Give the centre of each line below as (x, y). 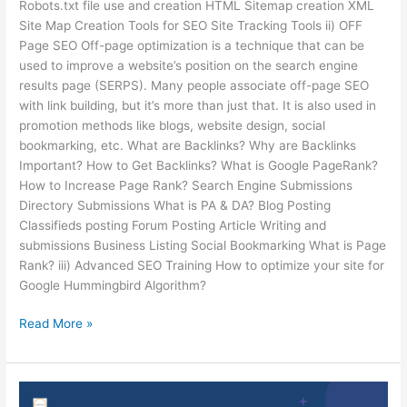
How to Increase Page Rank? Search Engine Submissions (186, 185)
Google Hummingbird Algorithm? (113, 285)
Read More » (56, 324)
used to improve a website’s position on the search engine (189, 65)
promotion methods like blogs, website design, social (173, 125)
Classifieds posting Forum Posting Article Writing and (173, 225)
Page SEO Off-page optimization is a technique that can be (192, 45)
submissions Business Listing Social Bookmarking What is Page (203, 245)
